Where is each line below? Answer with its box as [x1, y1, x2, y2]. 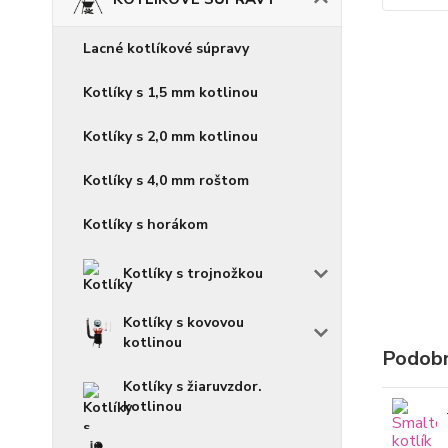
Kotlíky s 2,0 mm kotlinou [83, 127, 258, 146]
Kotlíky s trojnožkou [123, 264, 263, 283]
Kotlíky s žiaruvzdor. [123, 377, 262, 396]
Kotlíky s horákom [83, 215, 208, 234]
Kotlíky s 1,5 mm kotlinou [83, 83, 258, 102]
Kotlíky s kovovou [123, 313, 244, 332]
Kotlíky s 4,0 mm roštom [83, 171, 249, 190]
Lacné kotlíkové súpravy [83, 39, 249, 58]
